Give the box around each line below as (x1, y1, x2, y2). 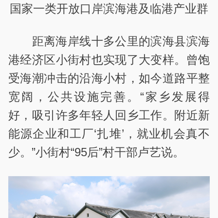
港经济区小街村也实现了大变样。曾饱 (8, 53, 210, 67)
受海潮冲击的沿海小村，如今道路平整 (8, 72, 210, 85)
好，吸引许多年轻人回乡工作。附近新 (8, 109, 210, 122)
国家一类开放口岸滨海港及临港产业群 (10, 1, 208, 15)
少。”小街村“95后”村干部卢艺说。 (8, 145, 185, 159)
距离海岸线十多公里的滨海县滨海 (32, 35, 210, 48)
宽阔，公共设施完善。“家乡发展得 (8, 90, 210, 104)
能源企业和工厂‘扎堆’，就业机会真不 (8, 127, 210, 141)
